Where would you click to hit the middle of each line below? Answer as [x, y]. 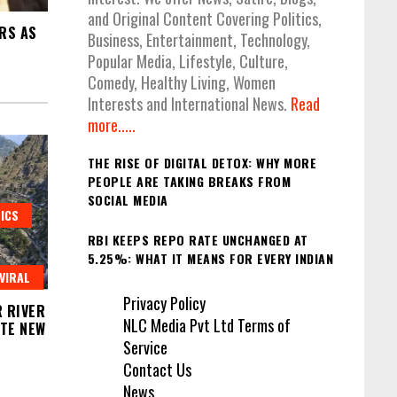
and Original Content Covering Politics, [204, 19]
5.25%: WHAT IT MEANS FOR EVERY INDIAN [210, 258]
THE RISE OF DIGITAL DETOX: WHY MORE [202, 163]
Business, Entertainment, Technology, [198, 40]
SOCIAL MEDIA [128, 200]
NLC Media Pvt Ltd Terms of [206, 326]
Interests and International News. [189, 104]
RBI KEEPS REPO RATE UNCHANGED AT [198, 239]
